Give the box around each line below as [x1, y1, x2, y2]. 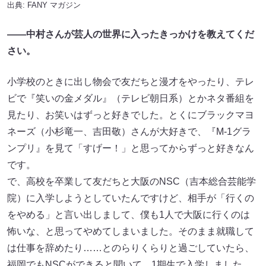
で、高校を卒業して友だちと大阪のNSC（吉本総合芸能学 [7, 176, 256, 186]
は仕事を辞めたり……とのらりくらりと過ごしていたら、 [7, 242, 254, 253]
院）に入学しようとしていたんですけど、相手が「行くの [7, 192, 254, 203]
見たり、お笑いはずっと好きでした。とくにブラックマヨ [7, 109, 254, 120]
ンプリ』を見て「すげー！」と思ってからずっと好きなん [7, 142, 254, 153]
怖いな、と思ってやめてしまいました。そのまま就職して [7, 226, 254, 236]
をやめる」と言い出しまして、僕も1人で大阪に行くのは [7, 209, 250, 220]
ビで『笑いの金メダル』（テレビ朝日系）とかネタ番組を [7, 93, 254, 103]
